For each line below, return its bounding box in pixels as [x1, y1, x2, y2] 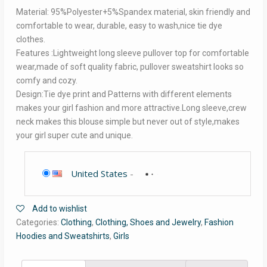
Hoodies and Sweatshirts [15, 231, 110, 241]
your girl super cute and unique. [15, 131, 133, 141]
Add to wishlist [32, 204, 87, 214]
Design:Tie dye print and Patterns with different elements [15, 89, 232, 100]
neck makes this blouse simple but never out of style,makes [15, 117, 240, 127]
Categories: [15, 218, 61, 228]
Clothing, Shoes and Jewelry [95, 218, 201, 228]
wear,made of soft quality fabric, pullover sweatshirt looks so [15, 62, 244, 72]
